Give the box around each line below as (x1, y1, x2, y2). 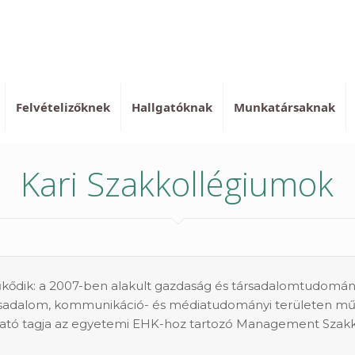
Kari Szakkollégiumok (21, 161, 334, 206)
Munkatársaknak (234, 99, 336, 115)
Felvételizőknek (16, 99, 111, 115)
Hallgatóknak (132, 99, 213, 115)
